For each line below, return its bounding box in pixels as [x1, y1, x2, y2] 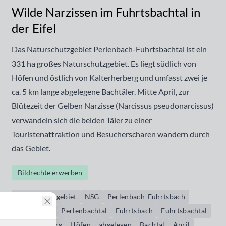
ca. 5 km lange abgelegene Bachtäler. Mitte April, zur [11, 87, 190, 96]
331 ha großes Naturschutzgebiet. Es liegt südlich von [11, 59, 196, 68]
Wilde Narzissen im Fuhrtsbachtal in [11, 5, 200, 19]
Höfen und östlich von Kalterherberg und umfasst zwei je [11, 73, 207, 82]
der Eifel [11, 21, 56, 35]
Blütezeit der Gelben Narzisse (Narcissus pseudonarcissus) [11, 101, 214, 110]
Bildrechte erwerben [17, 168, 82, 177]
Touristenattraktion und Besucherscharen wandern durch [11, 129, 210, 139]
